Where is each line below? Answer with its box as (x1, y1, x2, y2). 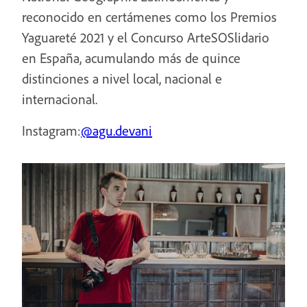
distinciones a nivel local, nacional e (22, 70, 222, 87)
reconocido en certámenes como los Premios (22, 8, 277, 25)
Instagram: (22, 122, 81, 139)
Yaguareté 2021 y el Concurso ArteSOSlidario (22, 29, 269, 46)
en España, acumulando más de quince (22, 49, 241, 66)
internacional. (22, 90, 97, 108)
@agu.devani (81, 122, 152, 139)
